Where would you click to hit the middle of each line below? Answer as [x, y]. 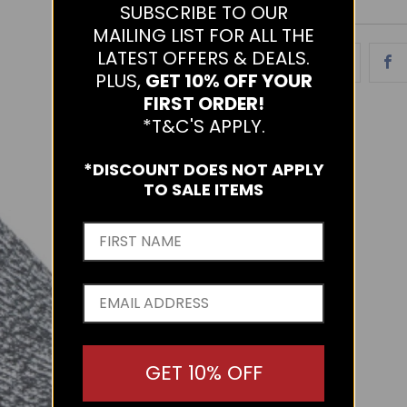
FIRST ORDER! [203, 103]
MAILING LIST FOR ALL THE [203, 35]
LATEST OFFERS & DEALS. [203, 58]
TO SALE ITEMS [203, 189]
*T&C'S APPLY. [203, 126]
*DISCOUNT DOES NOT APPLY [203, 169]
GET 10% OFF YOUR [228, 80]
